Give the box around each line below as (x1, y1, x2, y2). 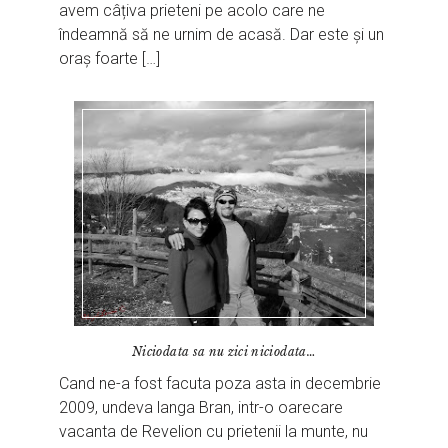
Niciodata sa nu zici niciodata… (132, 343, 316, 359)
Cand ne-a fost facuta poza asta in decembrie (59, 373, 382, 393)
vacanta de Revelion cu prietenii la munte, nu (59, 421, 369, 441)
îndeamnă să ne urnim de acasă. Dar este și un (59, 24, 385, 44)
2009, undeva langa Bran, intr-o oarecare (59, 397, 344, 417)
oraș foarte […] (59, 48, 161, 68)
